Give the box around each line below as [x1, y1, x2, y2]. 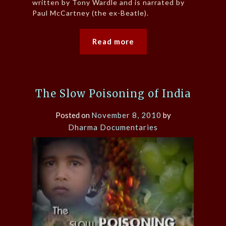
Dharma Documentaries [68, 122, 158, 132]
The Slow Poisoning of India [35, 87, 191, 100]
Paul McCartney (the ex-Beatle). [32, 9, 149, 18]
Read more [92, 37, 134, 46]
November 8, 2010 [91, 110, 161, 120]
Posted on [55, 110, 91, 120]
